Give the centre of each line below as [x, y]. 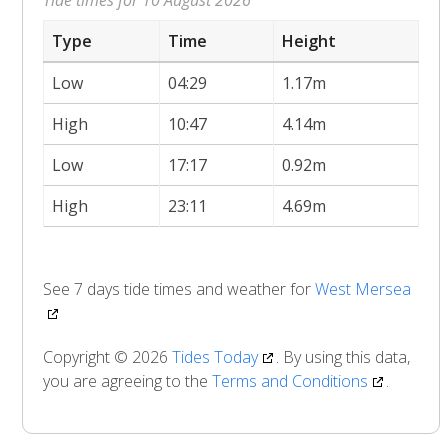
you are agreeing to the [128, 380]
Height [309, 40]
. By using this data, [343, 356]
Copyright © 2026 [108, 356]
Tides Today [215, 356]
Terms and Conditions [290, 380]
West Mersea [363, 288]
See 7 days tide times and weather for [179, 288]
